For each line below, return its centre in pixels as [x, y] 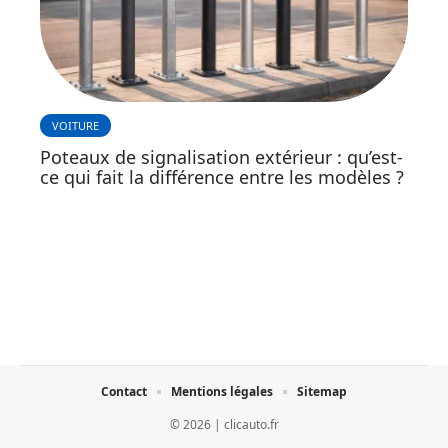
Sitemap [322, 392]
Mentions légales [222, 392]
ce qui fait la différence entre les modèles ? [222, 177]
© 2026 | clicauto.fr [224, 425]
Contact [124, 392]
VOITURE [75, 126]
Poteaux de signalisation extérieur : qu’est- [221, 157]
